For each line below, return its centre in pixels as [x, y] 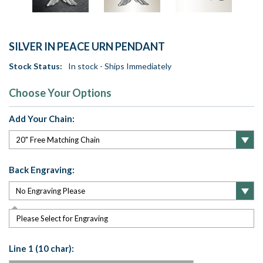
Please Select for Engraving [62, 219]
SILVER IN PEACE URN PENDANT [87, 47]
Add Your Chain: [42, 119]
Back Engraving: [42, 170]
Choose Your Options [60, 93]
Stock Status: [36, 66]
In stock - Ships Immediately [120, 66]
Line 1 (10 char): [41, 249]
